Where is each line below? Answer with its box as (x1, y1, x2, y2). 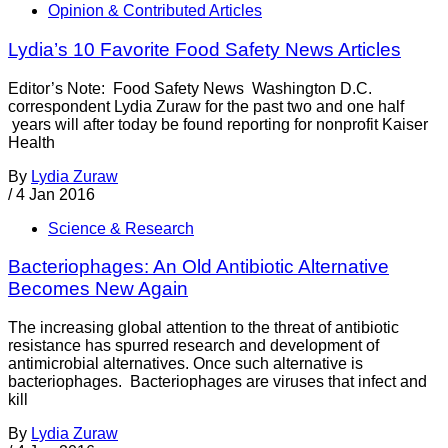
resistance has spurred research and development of (8, 336, 379, 354)
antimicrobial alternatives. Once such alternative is (8, 354, 363, 372)
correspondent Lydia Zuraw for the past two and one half (8, 97, 404, 115)
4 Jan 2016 (16, 185, 95, 203)
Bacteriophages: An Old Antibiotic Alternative (8, 256, 389, 278)
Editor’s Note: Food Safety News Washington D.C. (8, 79, 372, 97)
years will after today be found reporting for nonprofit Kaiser (8, 115, 428, 133)
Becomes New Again (8, 278, 188, 300)
